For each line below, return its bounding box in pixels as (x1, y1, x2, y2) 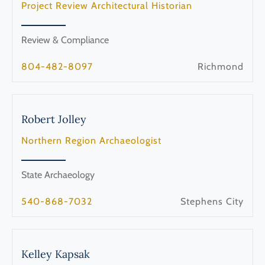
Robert (21, 112, 55, 126)
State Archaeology (21, 169, 95, 180)
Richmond (198, 60, 244, 72)
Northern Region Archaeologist (21, 134, 161, 146)
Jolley (58, 112, 86, 126)
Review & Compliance (21, 34, 109, 46)
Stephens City (180, 195, 244, 207)
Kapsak (55, 247, 90, 261)
